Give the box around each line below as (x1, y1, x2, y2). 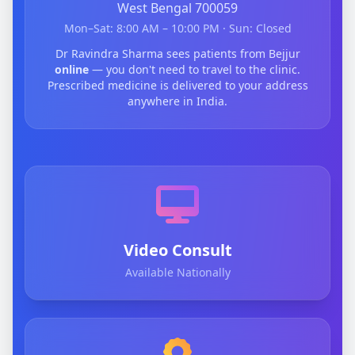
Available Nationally (124, 265, 231, 281)
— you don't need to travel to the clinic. (89, 62, 300, 78)
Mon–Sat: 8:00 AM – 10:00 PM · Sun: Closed (63, 21, 292, 36)
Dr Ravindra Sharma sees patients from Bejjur (55, 46, 300, 62)
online (55, 62, 89, 78)
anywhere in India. (128, 94, 227, 109)
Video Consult (123, 239, 232, 261)
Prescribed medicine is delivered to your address (47, 78, 308, 94)
